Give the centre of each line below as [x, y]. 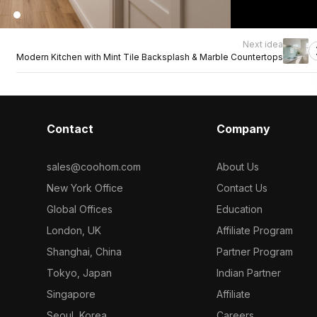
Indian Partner [249, 273]
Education [240, 209]
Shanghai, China [84, 252]
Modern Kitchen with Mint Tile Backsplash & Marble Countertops [150, 57]
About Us [238, 167]
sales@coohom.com [93, 167]
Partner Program [255, 252]
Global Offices [79, 209]
